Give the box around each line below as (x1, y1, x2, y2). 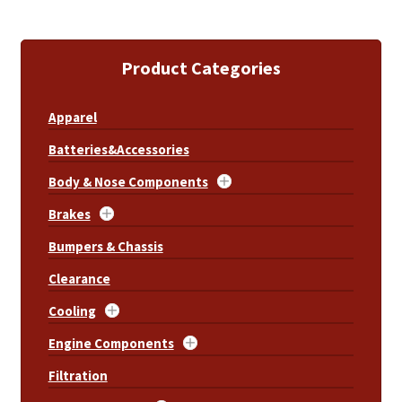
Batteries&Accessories (48, 141, 189, 159)
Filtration (48, 367, 108, 385)
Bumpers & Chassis (48, 238, 163, 256)
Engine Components (48, 335, 174, 353)
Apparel (48, 109, 97, 127)
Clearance (48, 270, 110, 288)
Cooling (48, 302, 96, 320)
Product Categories (121, 57, 281, 80)
